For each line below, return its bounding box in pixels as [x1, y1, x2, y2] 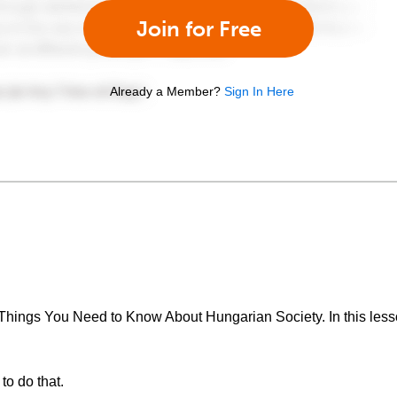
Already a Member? [110, 83, 221, 98]
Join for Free [136, 15, 261, 42]
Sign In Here [224, 83, 294, 98]
